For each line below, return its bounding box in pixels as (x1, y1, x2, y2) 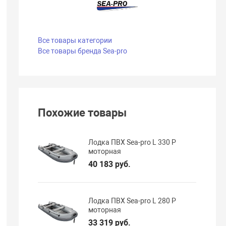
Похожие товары (38, 106, 127, 120)
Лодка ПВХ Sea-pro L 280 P (88, 197, 177, 205)
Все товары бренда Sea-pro (38, 46, 128, 55)
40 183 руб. (88, 159, 131, 169)
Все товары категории (38, 36, 112, 44)
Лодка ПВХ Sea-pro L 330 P (88, 138, 177, 146)
